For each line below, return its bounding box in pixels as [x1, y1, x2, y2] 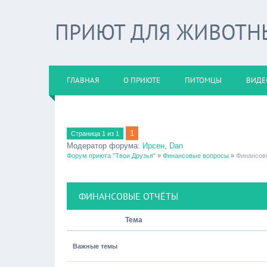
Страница [71, 130, 102, 137]
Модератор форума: [67, 141, 142, 150]
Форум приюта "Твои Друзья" [67, 152, 156, 159]
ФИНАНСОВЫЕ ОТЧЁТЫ [79, 190, 178, 202]
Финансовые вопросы [163, 152, 229, 159]
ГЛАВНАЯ [67, 75, 99, 85]
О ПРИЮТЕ [123, 75, 160, 85]
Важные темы [73, 243, 117, 250]
